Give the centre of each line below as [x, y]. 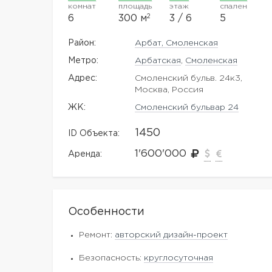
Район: [82, 43]
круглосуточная [178, 258]
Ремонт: [97, 235]
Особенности [106, 212]
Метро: [83, 61]
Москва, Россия [169, 90]
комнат [82, 6]
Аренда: [85, 154]
